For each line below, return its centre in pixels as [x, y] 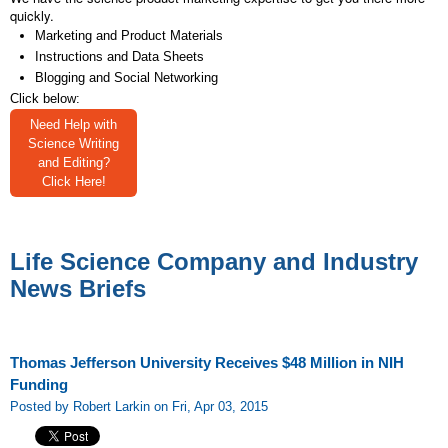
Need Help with [73, 124]
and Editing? [73, 162]
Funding [39, 385]
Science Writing [73, 143]
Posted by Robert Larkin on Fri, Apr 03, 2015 [139, 406]
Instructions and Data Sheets [119, 56]
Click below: [45, 98]
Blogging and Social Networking [126, 77]
